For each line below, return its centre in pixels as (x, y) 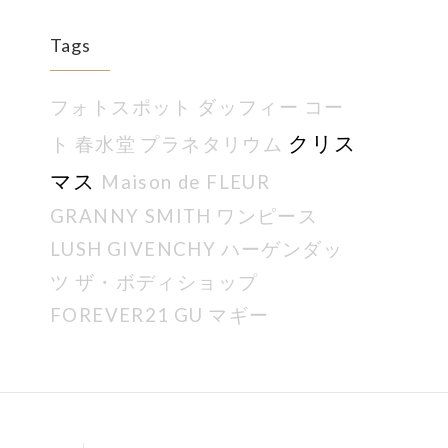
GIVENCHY (162, 248)
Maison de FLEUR (186, 181)
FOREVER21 (110, 314)
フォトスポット (121, 106)
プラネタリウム (212, 143)
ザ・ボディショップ (166, 281)
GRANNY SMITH (131, 215)
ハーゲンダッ (282, 248)
